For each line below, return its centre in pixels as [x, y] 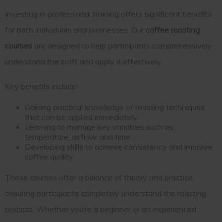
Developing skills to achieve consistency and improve [119, 147]
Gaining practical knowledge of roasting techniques [115, 107]
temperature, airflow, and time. [78, 137]
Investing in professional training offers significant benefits [108, 14]
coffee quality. [50, 157]
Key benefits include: [41, 86]
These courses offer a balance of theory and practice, [100, 178]
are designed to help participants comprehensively [122, 46]
